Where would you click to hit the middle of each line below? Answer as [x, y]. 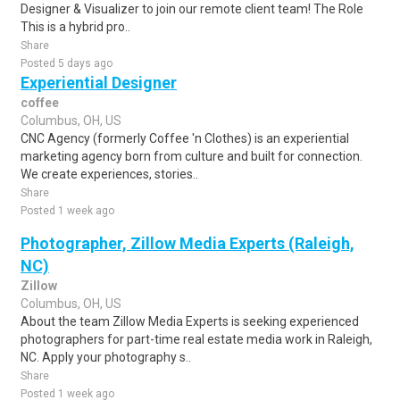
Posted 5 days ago [67, 63]
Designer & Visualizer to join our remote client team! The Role [192, 9]
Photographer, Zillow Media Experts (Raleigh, [187, 243]
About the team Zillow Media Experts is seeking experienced [190, 321]
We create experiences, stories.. [109, 174]
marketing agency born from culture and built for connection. [192, 156]
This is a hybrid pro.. [75, 27]
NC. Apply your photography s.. [106, 357]
